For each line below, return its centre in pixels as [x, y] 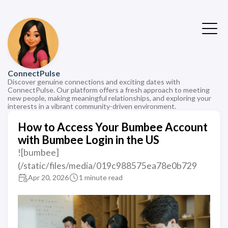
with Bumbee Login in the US [89, 140]
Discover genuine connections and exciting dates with [94, 82]
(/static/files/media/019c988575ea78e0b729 [107, 166]
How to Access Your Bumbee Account [113, 127]
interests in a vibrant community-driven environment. [92, 106]
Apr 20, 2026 [48, 177]
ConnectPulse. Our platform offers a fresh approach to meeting [109, 90]
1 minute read [101, 177]
